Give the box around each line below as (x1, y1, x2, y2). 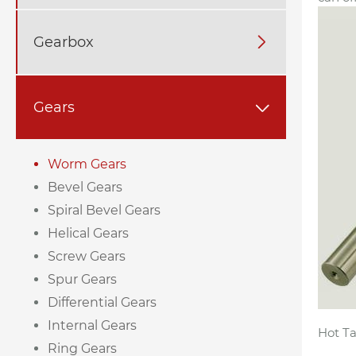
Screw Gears (48, 249, 126, 265)
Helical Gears (48, 226, 129, 242)
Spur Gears (48, 272, 117, 288)
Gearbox (33, 33, 94, 51)
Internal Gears (48, 318, 137, 334)
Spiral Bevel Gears (48, 203, 161, 219)
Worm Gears (48, 157, 126, 172)
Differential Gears (48, 295, 157, 311)
